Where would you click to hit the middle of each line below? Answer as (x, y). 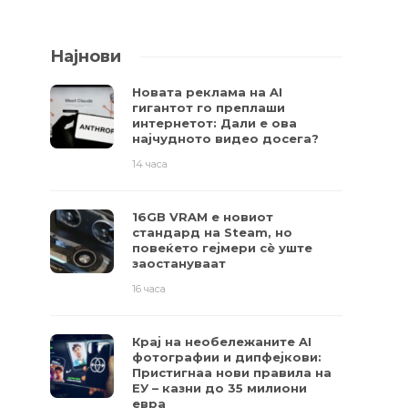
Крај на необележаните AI (222, 342)
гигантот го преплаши (209, 107)
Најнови (86, 56)
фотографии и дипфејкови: (227, 357)
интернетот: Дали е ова (215, 123)
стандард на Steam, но (213, 232)
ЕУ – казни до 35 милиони (220, 388)
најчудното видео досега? (226, 138)
